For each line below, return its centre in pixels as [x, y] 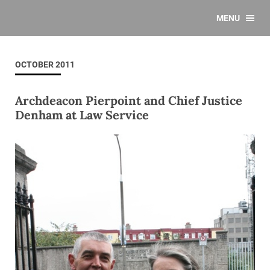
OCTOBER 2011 [45, 64]
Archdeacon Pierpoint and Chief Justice [129, 100]
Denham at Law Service [82, 115]
